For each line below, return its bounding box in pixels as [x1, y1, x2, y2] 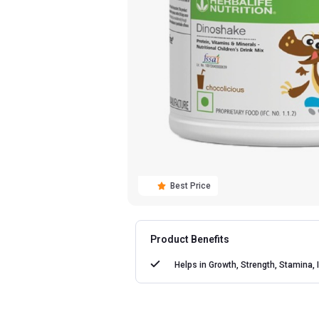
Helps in [174, 259, 207, 270]
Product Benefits [150, 233, 230, 245]
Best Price [170, 180, 211, 191]
